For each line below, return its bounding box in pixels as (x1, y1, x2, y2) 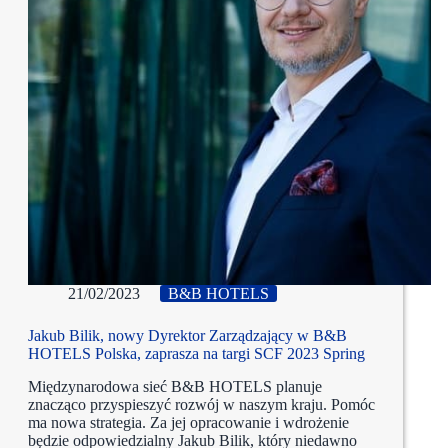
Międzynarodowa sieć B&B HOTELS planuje (28, 378, 322, 396)
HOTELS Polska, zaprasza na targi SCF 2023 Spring (28, 345, 365, 363)
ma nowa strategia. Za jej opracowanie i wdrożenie (28, 414, 349, 432)
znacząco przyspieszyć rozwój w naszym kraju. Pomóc (28, 396, 375, 414)
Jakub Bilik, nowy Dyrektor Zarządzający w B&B (28, 327, 347, 345)
